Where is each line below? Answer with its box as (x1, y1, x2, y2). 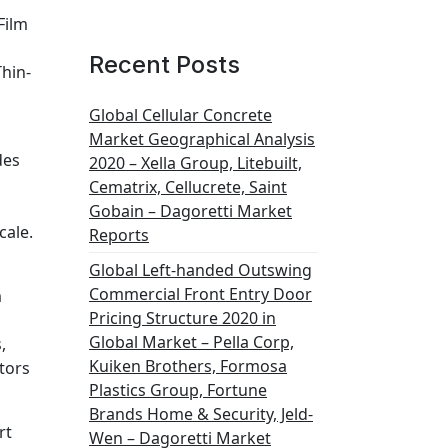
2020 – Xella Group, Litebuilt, (89, 152, 302, 174)
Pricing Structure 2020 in (89, 307, 276, 329)
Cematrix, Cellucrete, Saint (89, 176, 287, 198)
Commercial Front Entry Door (89, 283, 312, 305)
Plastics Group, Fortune (89, 379, 267, 401)
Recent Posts (89, 50, 240, 79)
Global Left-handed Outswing (89, 259, 312, 281)
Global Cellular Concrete (89, 104, 272, 126)
